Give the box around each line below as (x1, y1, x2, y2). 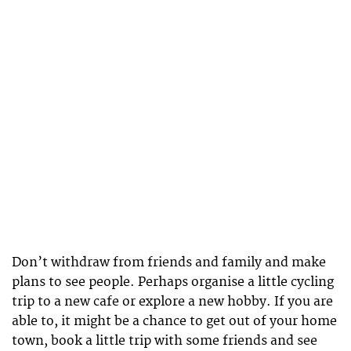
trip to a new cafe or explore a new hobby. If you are (12, 293, 333, 309)
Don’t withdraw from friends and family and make (12, 254, 326, 270)
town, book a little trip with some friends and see (12, 332, 317, 349)
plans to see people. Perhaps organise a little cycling (12, 273, 334, 290)
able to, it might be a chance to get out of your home (12, 313, 337, 329)
